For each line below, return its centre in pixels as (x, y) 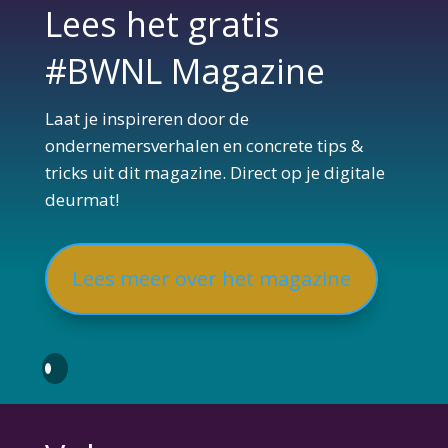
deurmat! (81, 199)
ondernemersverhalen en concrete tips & (203, 145)
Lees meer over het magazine (211, 278)
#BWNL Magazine (184, 70)
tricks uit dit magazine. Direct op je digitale (214, 172)
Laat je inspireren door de (146, 118)
